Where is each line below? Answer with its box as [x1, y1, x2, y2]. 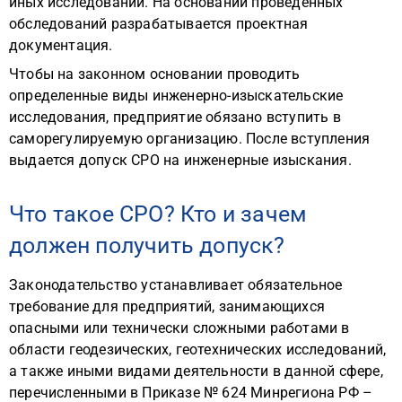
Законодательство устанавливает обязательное [9, 276, 343, 293]
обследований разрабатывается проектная [9, 15, 309, 32]
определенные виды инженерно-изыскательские [9, 87, 344, 104]
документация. [9, 37, 113, 54]
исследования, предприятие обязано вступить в [9, 109, 341, 126]
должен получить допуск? [9, 232, 285, 258]
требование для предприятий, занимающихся [9, 298, 326, 315]
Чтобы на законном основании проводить [9, 66, 301, 83]
